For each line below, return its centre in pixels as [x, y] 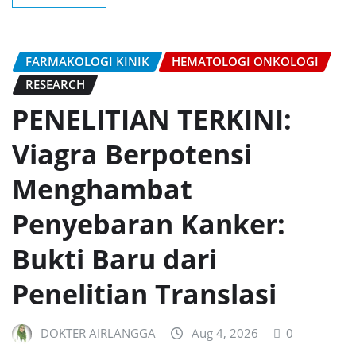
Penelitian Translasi [144, 294]
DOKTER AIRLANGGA [98, 333]
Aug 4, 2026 [225, 333]
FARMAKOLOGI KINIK [87, 61]
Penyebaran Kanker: [149, 224]
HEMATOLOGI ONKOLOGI [245, 61]
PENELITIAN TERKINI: [152, 120]
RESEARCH [55, 84]
